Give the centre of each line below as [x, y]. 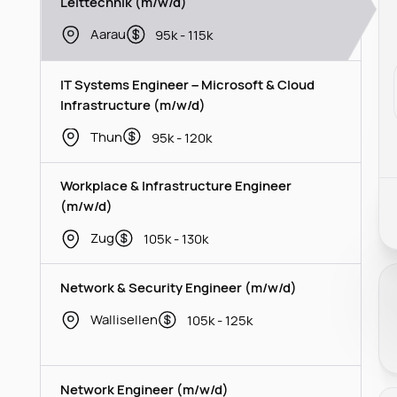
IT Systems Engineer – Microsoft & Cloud [188, 84]
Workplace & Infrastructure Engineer [176, 186]
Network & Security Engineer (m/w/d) [179, 288]
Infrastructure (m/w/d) [133, 104]
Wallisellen [124, 319]
